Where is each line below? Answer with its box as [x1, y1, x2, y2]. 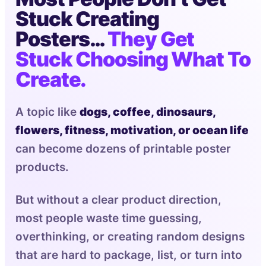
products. [15, 160, 69, 174]
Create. [15, 67, 87, 91]
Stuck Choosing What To [15, 47, 251, 71]
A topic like [15, 105, 80, 119]
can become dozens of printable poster [15, 142, 231, 156]
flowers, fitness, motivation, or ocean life [15, 123, 249, 137]
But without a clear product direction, [15, 193, 221, 207]
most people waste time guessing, [15, 211, 202, 225]
